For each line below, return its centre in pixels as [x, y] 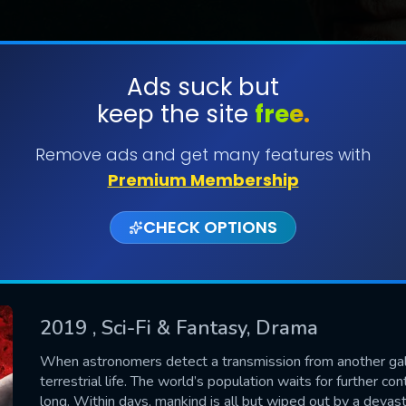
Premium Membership [203, 180]
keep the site [175, 114]
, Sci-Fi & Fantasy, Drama [205, 328]
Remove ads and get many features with [203, 155]
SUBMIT [203, 144]
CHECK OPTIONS [210, 227]
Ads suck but [203, 87]
